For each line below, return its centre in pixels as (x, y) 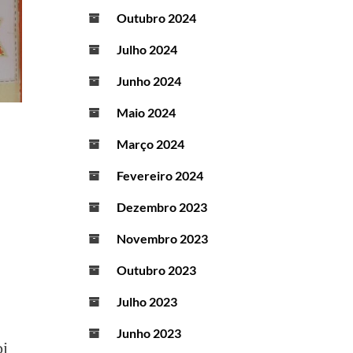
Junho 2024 (149, 81)
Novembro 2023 (162, 239)
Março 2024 (150, 144)
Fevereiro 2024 (160, 176)
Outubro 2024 (156, 18)
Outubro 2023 (156, 270)
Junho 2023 (149, 333)
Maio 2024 (146, 113)
